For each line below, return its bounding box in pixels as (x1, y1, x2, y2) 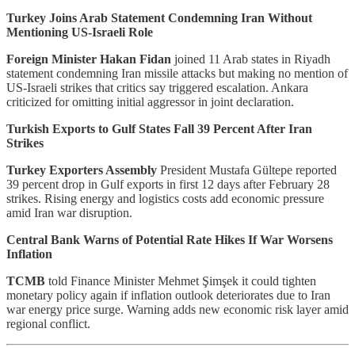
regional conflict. (6, 316, 90, 330)
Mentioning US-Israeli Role (6, 25, 153, 39)
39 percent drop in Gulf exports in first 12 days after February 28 (6, 177, 330, 191)
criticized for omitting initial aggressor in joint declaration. (6, 94, 294, 109)
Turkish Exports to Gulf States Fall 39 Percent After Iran (6, 121, 312, 136)
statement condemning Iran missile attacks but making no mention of (6, 66, 348, 80)
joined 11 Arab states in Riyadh (171, 52, 330, 66)
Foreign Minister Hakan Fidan (6, 52, 171, 66)
